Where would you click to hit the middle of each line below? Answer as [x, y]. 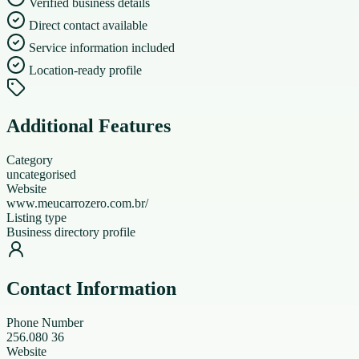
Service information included [102, 47]
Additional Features [89, 126]
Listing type [36, 218]
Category [30, 160]
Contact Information [91, 289]
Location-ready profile [85, 70]
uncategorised [41, 175]
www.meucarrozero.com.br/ [77, 204]
